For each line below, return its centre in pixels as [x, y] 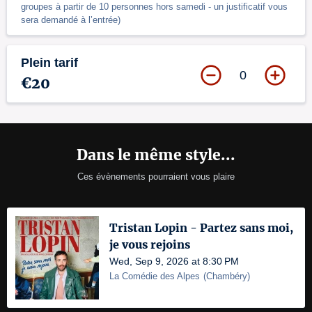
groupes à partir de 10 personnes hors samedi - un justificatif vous [154, 7]
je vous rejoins [150, 244]
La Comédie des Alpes [155, 276]
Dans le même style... [156, 155]
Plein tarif [49, 63]
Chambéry [227, 276]
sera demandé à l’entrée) [71, 20]
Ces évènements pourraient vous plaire [156, 177]
